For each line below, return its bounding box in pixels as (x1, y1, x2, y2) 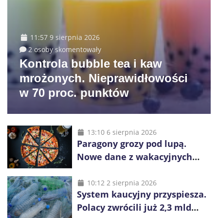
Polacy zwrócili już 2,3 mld (76, 201, 191, 213)
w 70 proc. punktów (19, 86, 129, 99)
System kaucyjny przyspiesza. (76, 188, 206, 200)
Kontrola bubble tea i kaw (19, 56, 162, 70)
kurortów (76, 163, 118, 176)
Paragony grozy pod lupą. (76, 137, 186, 149)
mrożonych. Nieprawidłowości (19, 71, 188, 85)
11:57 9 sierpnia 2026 (30, 32, 100, 42)
